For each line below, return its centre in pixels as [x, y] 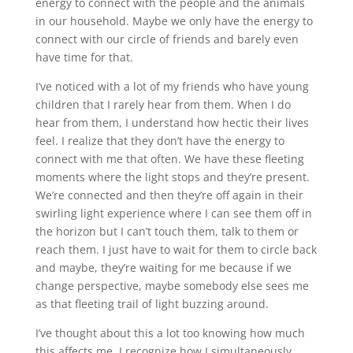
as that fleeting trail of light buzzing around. [152, 303]
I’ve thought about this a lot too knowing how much [170, 333]
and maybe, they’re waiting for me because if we [163, 267]
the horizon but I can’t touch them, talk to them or [167, 231]
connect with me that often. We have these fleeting [169, 158]
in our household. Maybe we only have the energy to [174, 20]
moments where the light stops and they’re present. [172, 176]
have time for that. [84, 57]
